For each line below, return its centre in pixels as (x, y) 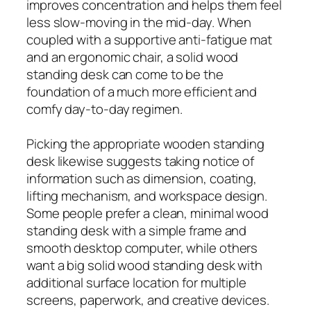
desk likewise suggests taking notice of (141, 161)
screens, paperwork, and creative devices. (148, 300)
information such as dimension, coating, (142, 178)
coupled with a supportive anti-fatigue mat (149, 39)
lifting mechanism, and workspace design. (147, 195)
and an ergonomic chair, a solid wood (133, 57)
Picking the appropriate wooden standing (146, 143)
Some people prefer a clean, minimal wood (148, 213)
